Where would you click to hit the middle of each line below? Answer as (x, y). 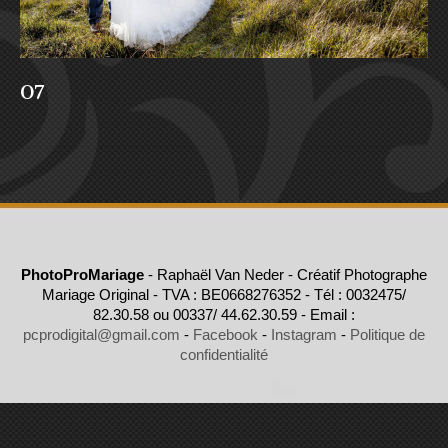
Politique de (387, 334)
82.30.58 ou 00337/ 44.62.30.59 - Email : (224, 314)
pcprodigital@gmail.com (101, 334)
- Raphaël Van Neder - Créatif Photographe (285, 274)
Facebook (225, 334)
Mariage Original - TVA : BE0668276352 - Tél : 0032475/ (224, 294)
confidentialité (224, 354)
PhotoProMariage (82, 274)
